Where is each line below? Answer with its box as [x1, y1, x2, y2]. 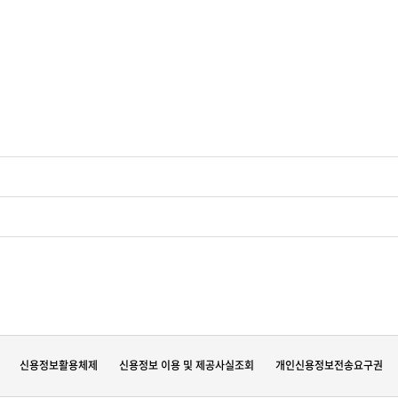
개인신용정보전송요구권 [275, 357, 383, 373]
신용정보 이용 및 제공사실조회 [119, 357, 254, 373]
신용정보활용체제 [20, 357, 98, 373]
